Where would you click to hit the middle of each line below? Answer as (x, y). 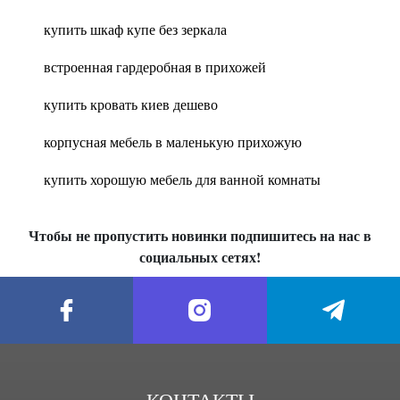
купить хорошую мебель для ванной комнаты (182, 179)
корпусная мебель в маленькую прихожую (173, 142)
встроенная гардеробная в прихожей (155, 67)
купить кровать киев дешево (131, 104)
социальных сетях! (200, 257)
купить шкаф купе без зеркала (135, 29)
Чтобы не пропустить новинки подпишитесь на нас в (200, 235)
